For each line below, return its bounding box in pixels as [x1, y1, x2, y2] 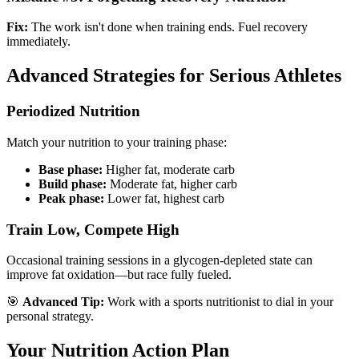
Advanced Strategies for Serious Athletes [6, 65, 341, 87]
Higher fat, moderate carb [103, 162, 235, 176]
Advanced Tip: [22, 295, 104, 309]
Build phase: [38, 176, 107, 191]
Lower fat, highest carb [104, 191, 224, 205]
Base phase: [38, 162, 103, 176]
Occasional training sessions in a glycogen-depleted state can [6, 253, 313, 268]
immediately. [6, 34, 71, 49]
